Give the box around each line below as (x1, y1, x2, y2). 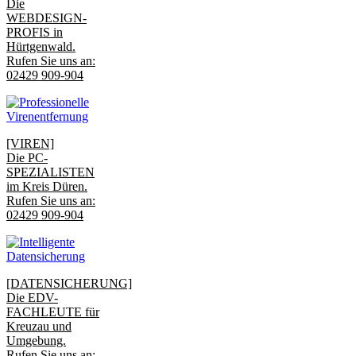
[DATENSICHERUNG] (6, 277, 132, 290)
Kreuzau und (6, 319, 72, 333)
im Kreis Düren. (6, 180, 87, 193)
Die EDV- (6, 291, 58, 304)
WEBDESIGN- (6, 11, 87, 25)
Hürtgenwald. (6, 40, 75, 53)
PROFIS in (6, 25, 63, 39)
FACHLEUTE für (6, 305, 99, 319)
